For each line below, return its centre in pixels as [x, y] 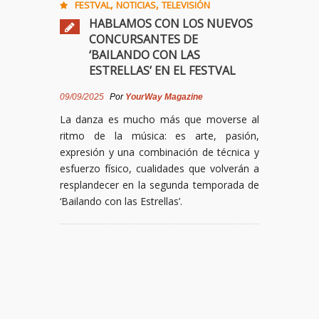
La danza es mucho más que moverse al [159, 119]
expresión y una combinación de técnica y [159, 152]
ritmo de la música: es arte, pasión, [159, 136]
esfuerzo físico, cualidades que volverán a [159, 168]
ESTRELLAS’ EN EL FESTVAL [162, 70]
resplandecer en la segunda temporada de [159, 185]
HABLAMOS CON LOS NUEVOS [171, 23]
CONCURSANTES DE [143, 39]
